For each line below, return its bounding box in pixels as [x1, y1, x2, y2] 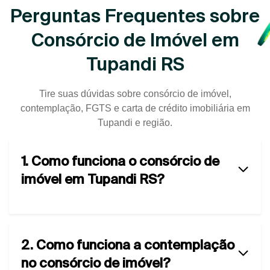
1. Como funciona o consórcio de [21, 152, 219, 168]
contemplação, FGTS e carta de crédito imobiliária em [20, 102, 250, 113]
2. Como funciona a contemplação [21, 236, 234, 252]
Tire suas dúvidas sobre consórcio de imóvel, [39, 88, 231, 99]
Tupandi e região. [98, 117, 172, 128]
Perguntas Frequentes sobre [10, 5, 260, 26]
